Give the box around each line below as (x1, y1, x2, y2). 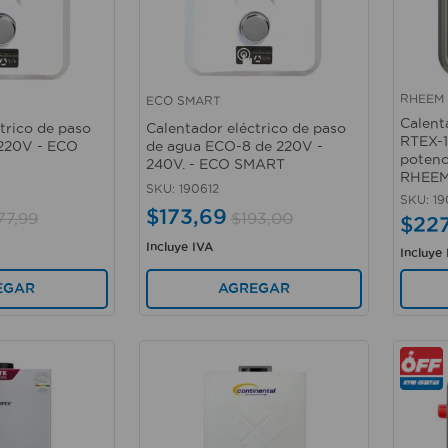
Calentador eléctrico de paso (145, 119, 346, 136)
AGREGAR (217, 280, 290, 297)
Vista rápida (146, 102, 231, 119)
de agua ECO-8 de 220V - (145, 137, 323, 154)
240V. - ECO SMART (145, 155, 285, 172)
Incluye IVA (145, 240, 213, 254)
